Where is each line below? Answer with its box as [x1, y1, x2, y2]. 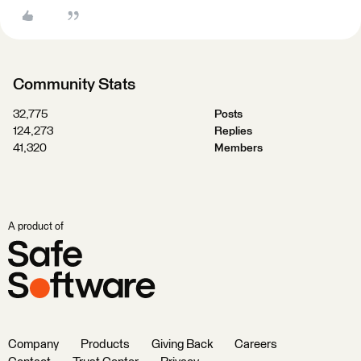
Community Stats [13, 77, 135, 93]
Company [8, 338, 59, 351]
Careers [234, 338, 277, 351]
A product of [8, 222, 64, 232]
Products [81, 338, 130, 351]
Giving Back [151, 338, 213, 351]
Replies [214, 126, 252, 137]
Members [214, 143, 263, 154]
